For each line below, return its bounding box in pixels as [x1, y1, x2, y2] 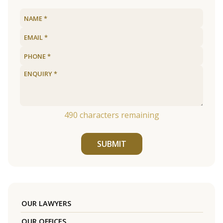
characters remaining [77, 110, 159, 120]
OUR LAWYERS [21, 199, 71, 209]
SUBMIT [97, 138, 126, 150]
